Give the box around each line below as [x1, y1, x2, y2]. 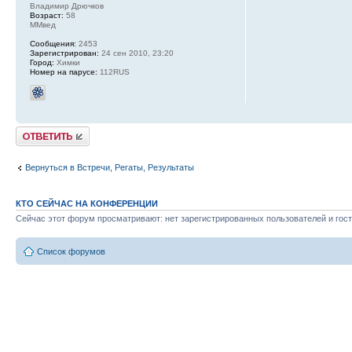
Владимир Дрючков [30, 2, 104, 10]
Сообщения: [30, 39, 76, 48]
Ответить [16, 126, 53, 136]
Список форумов [37, 246, 105, 256]
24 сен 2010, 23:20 [99, 49, 174, 57]
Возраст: [30, 11, 64, 20]
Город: [30, 58, 54, 67]
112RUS [97, 68, 130, 76]
